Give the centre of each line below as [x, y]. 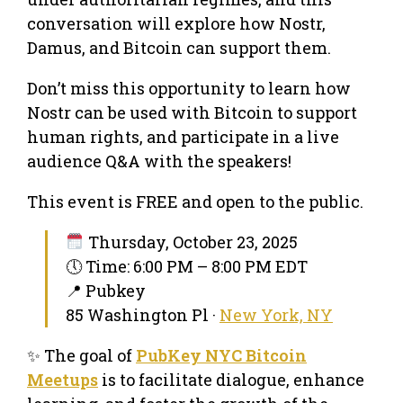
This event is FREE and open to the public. [195, 201]
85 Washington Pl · [143, 314]
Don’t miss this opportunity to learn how [189, 88]
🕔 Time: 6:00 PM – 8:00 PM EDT [187, 266]
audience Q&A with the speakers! [159, 161]
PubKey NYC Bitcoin [221, 355]
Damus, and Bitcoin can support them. [179, 47]
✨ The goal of [81, 355]
